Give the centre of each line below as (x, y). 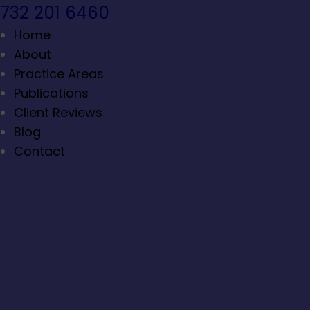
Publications (51, 93)
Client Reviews (58, 112)
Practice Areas (59, 74)
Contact (39, 151)
